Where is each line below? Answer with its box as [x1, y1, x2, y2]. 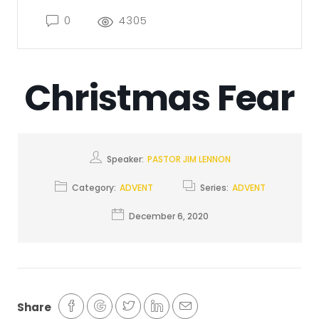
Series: [200, 181, 231, 194]
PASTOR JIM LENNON [147, 152, 231, 165]
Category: [72, 181, 118, 194]
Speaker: [107, 152, 146, 165]
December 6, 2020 [129, 209, 209, 222]
